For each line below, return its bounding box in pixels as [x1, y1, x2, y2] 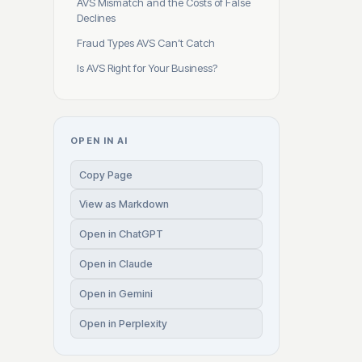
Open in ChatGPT [79, 228, 163, 240]
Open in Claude [79, 258, 153, 270]
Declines [77, 11, 116, 24]
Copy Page [79, 168, 133, 181]
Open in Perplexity [79, 318, 167, 330]
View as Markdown [79, 198, 169, 210]
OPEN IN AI [70, 135, 128, 146]
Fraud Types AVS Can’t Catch [77, 36, 215, 49]
